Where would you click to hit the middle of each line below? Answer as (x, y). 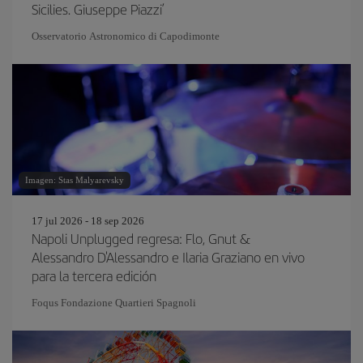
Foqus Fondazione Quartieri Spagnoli (114, 303)
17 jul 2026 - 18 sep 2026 (88, 221)
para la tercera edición (94, 275)
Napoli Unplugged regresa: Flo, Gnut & (141, 238)
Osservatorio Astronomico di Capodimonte (126, 36)
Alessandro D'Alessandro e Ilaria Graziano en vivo (168, 257)
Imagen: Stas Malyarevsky (75, 180)
